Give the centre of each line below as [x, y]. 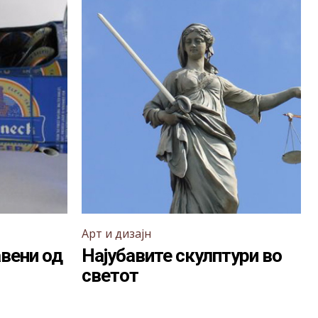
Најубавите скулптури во [182, 256]
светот [110, 275]
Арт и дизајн [116, 234]
